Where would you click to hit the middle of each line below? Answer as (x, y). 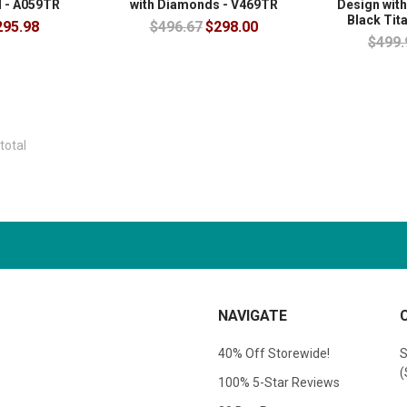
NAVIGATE (253, 315)
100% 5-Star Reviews (279, 382)
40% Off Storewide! (274, 353)
